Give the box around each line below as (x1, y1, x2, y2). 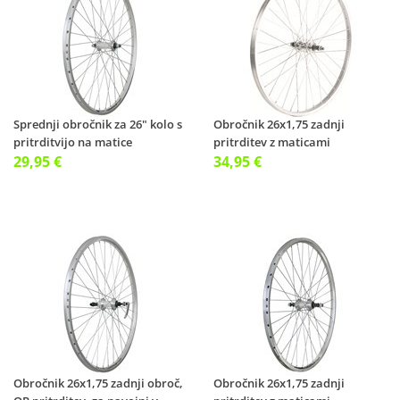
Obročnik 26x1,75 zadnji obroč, (13, 375, 183, 391)
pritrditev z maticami (213, 134, 330, 150)
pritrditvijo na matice (13, 134, 132, 150)
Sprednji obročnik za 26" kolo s (13, 116, 182, 132)
